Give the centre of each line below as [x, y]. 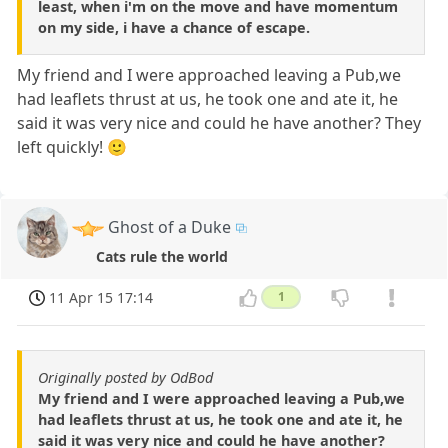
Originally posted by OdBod [125, 378]
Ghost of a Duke [170, 226]
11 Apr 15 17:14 [101, 298]
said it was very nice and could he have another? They [219, 122]
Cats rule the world [162, 256]
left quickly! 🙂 [72, 146]
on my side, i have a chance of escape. [174, 27]
